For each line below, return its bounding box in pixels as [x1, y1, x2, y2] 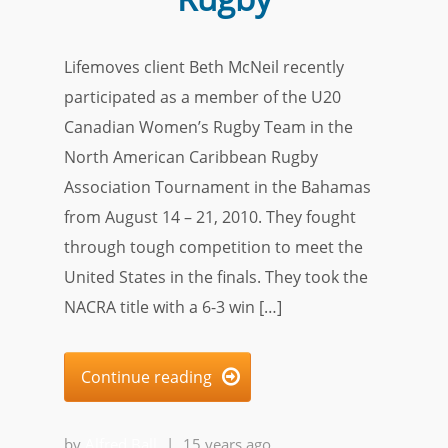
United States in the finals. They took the [64, 266, 368, 288]
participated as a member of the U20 [64, 86, 341, 108]
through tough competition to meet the [64, 236, 363, 258]
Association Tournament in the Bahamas [64, 176, 371, 198]
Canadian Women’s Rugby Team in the [64, 116, 353, 138]
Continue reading [81, 366, 212, 388]
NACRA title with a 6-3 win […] [64, 296, 282, 318]
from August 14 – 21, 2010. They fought [64, 206, 356, 228]
